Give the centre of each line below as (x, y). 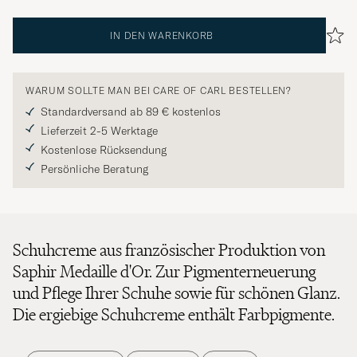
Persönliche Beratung (94, 169)
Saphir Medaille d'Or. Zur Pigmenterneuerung (164, 271)
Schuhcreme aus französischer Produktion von (169, 249)
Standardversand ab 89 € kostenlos (131, 111)
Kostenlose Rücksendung (104, 149)
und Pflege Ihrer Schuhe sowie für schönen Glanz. (177, 292)
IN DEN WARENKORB (162, 35)
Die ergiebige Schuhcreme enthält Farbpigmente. (174, 314)
